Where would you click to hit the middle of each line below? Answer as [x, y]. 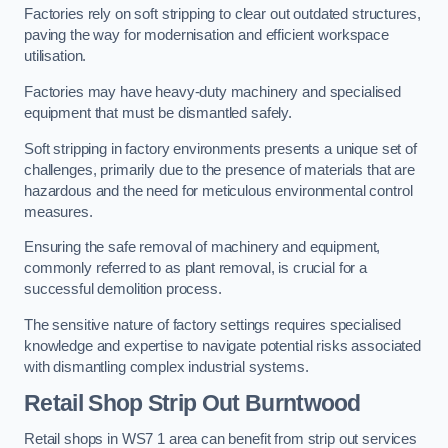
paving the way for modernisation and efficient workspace [206, 35]
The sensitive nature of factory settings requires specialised [213, 324]
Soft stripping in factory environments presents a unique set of [220, 148]
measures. [58, 211]
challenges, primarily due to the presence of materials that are [219, 169]
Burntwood [300, 403]
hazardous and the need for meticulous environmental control [218, 190]
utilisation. [55, 56]
